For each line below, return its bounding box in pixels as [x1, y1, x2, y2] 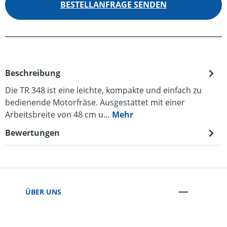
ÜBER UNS [25, 186, 61, 197]
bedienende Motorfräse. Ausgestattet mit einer [5, 97, 185, 108]
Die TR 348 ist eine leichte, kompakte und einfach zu [5, 85, 202, 96]
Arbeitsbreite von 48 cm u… [5, 109, 112, 120]
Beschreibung [5, 67, 60, 79]
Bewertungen [5, 127, 60, 138]
